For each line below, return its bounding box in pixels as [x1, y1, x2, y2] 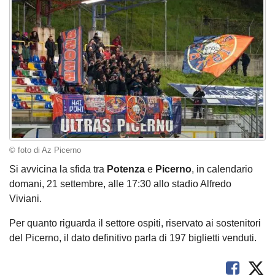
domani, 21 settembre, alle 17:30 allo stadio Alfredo [9, 179, 231, 190]
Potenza [107, 164, 145, 175]
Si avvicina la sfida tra [9, 164, 107, 175]
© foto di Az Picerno [9, 146, 81, 155]
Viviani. [9, 193, 42, 204]
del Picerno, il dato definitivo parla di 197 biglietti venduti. [9, 233, 257, 244]
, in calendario [192, 164, 253, 175]
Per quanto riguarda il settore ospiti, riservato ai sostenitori [9, 218, 261, 229]
